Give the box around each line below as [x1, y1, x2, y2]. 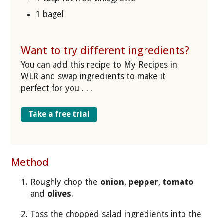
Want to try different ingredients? [20, 44, 189, 57]
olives [47, 188, 72, 199]
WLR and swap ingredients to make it [20, 71, 165, 81]
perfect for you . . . [20, 83, 92, 93]
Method [11, 155, 49, 168]
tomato [163, 177, 194, 187]
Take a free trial [28, 109, 90, 119]
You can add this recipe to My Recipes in [20, 59, 177, 70]
